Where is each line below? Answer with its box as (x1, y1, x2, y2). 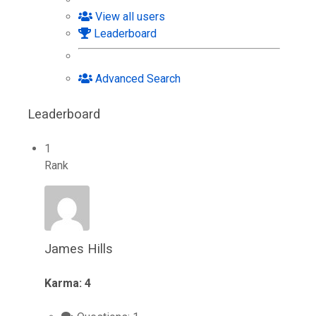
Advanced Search (92, 71, 181, 85)
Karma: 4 (44, 276, 91, 290)
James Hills (44, 241, 113, 256)
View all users (92, 9, 165, 23)
